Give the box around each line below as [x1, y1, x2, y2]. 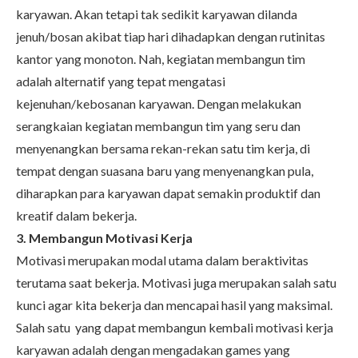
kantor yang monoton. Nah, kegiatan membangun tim [16, 50, 305, 66]
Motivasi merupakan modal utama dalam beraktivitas [16, 252, 308, 268]
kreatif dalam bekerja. [16, 207, 137, 223]
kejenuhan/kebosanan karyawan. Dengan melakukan [16, 95, 301, 111]
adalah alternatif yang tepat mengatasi [16, 73, 225, 89]
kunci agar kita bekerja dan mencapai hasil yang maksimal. [16, 296, 332, 312]
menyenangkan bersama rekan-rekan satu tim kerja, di [16, 140, 310, 156]
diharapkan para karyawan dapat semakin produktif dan [16, 185, 320, 201]
